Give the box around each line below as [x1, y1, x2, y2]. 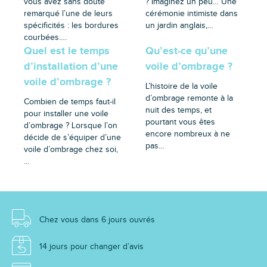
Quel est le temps [24, 44, 110, 58]
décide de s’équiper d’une [24, 132, 121, 143]
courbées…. [24, 32, 67, 42]
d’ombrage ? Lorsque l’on [24, 120, 117, 131]
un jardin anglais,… [145, 20, 213, 30]
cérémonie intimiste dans [145, 8, 238, 18]
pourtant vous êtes [145, 117, 215, 128]
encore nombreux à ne [145, 129, 230, 139]
